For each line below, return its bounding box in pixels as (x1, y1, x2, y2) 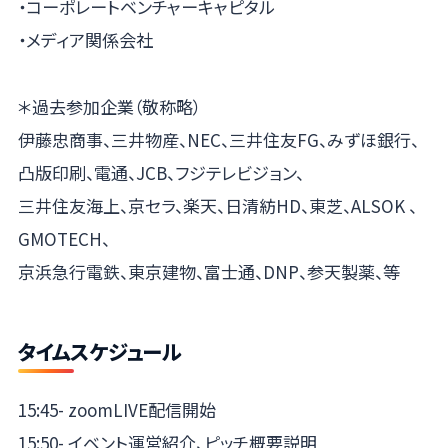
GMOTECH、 (17, 225, 110, 251)
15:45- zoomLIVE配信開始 (17, 397, 216, 423)
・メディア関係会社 (17, 26, 153, 52)
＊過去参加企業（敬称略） (17, 93, 201, 119)
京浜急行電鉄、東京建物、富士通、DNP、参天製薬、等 (17, 258, 400, 284)
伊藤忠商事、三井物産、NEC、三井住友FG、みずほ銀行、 (17, 126, 419, 152)
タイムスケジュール (17, 335, 181, 366)
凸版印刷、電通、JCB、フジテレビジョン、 (17, 159, 304, 185)
